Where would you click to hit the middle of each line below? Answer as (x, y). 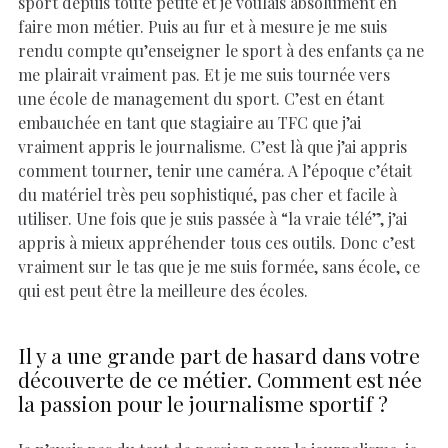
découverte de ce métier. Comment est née (220, 378)
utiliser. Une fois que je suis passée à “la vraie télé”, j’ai (212, 218)
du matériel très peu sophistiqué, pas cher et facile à (207, 194)
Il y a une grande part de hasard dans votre (219, 354)
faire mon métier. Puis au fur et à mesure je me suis (202, 26)
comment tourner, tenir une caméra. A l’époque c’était (215, 170)
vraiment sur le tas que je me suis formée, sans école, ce (219, 266)
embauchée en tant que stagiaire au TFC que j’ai (189, 122)
